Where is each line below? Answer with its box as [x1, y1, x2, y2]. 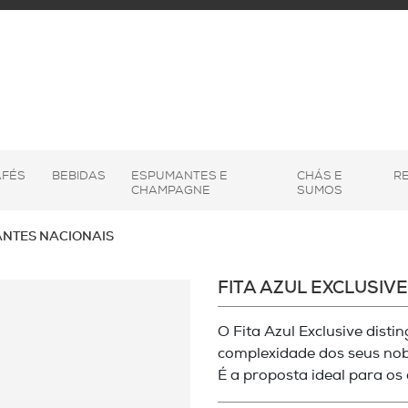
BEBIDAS [51, 169, 106, 182]
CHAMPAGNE [131, 184, 211, 197]
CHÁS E [296, 169, 342, 182]
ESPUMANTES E [131, 169, 229, 182]
